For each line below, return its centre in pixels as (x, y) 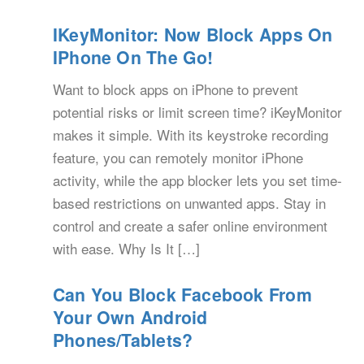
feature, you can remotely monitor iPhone (178, 157)
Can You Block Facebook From (182, 295)
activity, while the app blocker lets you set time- (197, 180)
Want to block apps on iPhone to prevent (175, 89)
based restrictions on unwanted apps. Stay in (189, 203)
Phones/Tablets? (123, 340)
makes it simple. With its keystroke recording (191, 134)
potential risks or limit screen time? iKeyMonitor (197, 112)
